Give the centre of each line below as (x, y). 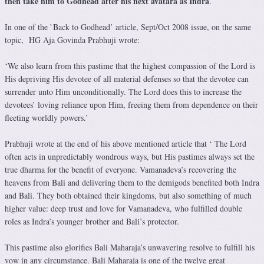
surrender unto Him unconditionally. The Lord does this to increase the (123, 92)
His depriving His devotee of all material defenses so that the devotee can (127, 79)
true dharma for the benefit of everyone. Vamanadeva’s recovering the (121, 170)
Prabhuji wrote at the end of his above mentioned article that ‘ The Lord (126, 144)
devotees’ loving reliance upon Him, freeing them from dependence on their (131, 105)
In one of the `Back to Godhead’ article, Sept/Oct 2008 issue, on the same (128, 27)
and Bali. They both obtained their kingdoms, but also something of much (128, 196)
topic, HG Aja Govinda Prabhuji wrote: (72, 40)
